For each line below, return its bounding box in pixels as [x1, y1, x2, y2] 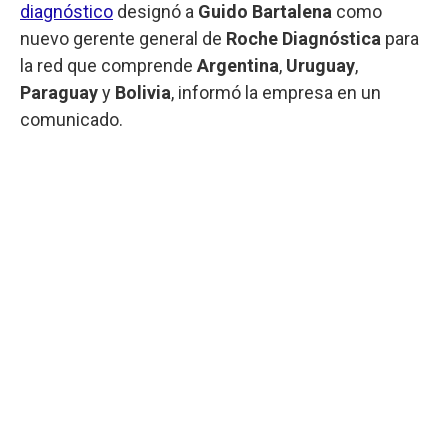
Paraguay [20, 81, 98, 103]
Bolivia [115, 81, 171, 103]
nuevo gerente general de [20, 27, 226, 49]
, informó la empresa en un [171, 81, 381, 103]
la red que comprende [20, 54, 197, 76]
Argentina [197, 54, 279, 76]
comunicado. [20, 108, 123, 130]
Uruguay [286, 54, 355, 76]
